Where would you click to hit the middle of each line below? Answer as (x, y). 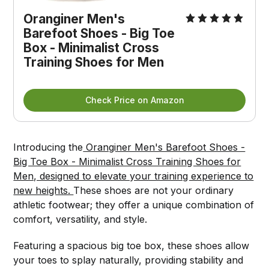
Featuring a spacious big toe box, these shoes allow (131, 246)
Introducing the (48, 147)
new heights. (44, 191)
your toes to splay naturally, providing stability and (128, 260)
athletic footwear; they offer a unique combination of (134, 205)
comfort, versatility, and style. (80, 219)
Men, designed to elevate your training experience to (134, 176)
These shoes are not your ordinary (154, 191)
